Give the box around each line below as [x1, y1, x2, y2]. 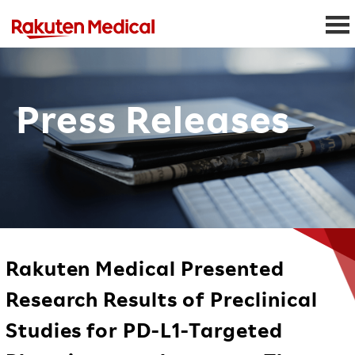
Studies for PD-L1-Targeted [5, 316, 283, 342]
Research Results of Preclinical [5, 285, 318, 311]
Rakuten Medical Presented [5, 254, 284, 281]
